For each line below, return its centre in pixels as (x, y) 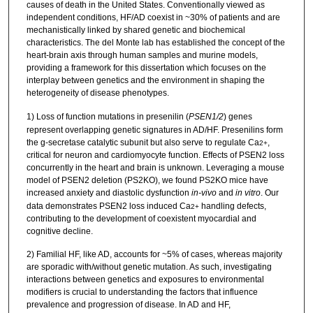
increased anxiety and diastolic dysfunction (109, 192)
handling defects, (232, 206)
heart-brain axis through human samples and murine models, (142, 56)
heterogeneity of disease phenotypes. (97, 93)
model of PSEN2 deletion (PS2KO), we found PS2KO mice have (147, 180)
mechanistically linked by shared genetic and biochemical (136, 30)
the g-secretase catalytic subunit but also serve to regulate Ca (143, 142)
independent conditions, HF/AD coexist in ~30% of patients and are (153, 18)
